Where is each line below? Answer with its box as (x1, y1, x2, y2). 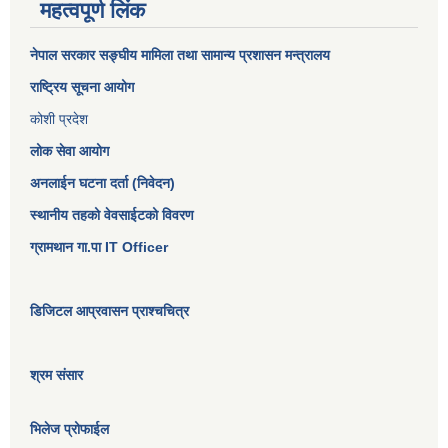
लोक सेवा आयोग (30, 143, 109, 160)
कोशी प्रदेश (30, 111, 88, 128)
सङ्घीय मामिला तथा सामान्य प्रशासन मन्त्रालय (95, 47, 330, 64)
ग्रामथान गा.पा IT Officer (30, 239, 168, 256)
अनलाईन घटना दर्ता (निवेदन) (30, 175, 175, 192)
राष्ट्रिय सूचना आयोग (30, 79, 134, 96)
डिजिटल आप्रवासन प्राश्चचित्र (30, 303, 189, 320)
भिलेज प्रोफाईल (30, 421, 109, 438)
